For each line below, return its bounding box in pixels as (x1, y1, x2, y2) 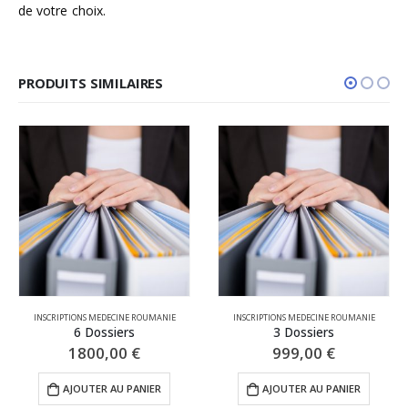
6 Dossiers (74, 322, 135, 341)
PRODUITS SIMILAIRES (18, 73, 164, 92)
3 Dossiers (273, 322, 334, 341)
